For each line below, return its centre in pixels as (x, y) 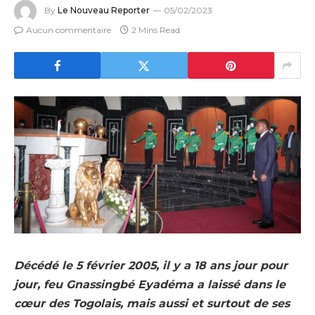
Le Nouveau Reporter (104, 11)
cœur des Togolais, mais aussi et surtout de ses (152, 304)
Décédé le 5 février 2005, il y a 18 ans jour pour (151, 266)
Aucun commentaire (69, 30)
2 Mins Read (156, 30)
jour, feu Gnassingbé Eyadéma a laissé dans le (150, 285)
